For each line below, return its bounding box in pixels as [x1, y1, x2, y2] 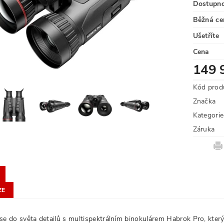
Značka [192, 96, 216, 106]
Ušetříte [192, 31, 219, 40]
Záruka [192, 124, 215, 134]
